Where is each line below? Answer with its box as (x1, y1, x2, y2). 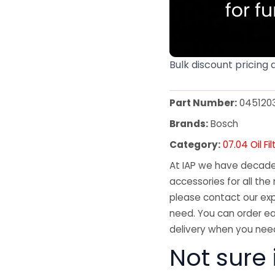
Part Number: (169, 96, 238, 110)
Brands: (169, 117, 209, 131)
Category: (169, 138, 221, 152)
